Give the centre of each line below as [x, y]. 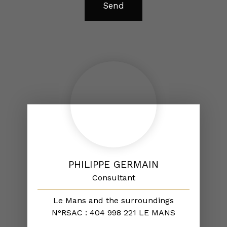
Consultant [113, 178]
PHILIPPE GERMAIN [113, 164]
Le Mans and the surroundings [113, 200]
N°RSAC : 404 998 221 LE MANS [113, 213]
